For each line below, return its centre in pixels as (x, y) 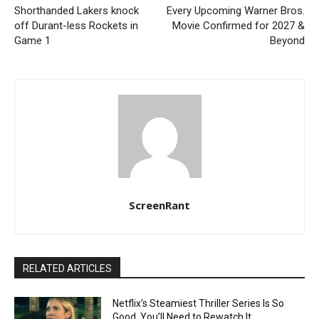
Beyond (287, 41)
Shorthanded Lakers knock (77, 11)
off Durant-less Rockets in (76, 26)
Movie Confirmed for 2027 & (238, 26)
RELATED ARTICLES (67, 269)
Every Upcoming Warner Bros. (235, 11)
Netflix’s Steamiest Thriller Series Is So (199, 304)
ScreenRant (159, 205)
